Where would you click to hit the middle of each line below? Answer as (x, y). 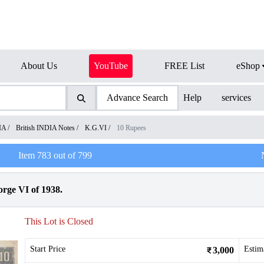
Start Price (48, 249)
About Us (39, 66)
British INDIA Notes (45, 128)
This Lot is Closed (59, 221)
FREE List (184, 66)
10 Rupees (131, 128)
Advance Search (137, 98)
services (237, 98)
